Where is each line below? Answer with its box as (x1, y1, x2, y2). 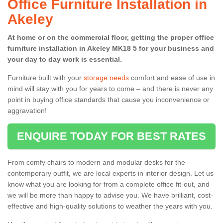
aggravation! (7, 106, 49, 114)
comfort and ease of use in (129, 73, 215, 82)
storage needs (84, 73, 129, 82)
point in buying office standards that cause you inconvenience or (7, 95, 210, 104)
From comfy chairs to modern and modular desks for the (7, 158, 185, 166)
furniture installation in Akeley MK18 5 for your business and (7, 44, 214, 52)
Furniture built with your (7, 73, 84, 82)
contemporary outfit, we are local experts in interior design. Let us (7, 169, 214, 177)
